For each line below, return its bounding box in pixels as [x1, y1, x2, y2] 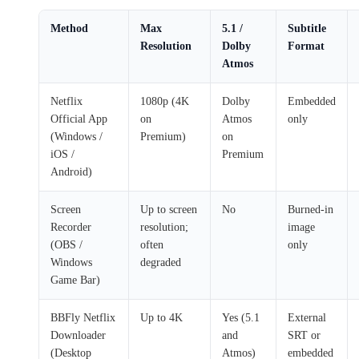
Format [288, 39, 325, 52]
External [288, 311, 326, 324]
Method [50, 22, 88, 34]
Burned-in [288, 203, 333, 216]
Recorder [50, 220, 91, 233]
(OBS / [50, 238, 83, 251]
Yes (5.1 [222, 311, 260, 324]
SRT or [288, 329, 321, 341]
